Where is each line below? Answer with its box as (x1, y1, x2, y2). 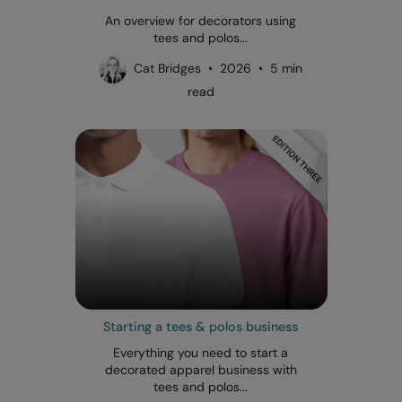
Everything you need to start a (113, 344, 289, 361)
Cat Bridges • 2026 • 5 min (127, 59, 303, 76)
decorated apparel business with (104, 361, 297, 378)
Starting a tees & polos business (103, 318, 299, 335)
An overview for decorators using (105, 12, 297, 29)
